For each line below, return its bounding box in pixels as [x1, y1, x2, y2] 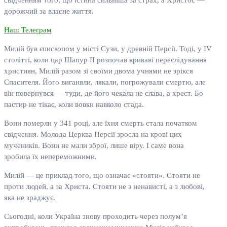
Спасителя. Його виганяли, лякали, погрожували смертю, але [4, 78, 206, 87]
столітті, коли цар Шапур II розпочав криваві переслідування [4, 56, 207, 64]
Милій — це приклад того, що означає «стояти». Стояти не [4, 171, 200, 180]
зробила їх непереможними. [4, 153, 97, 161]
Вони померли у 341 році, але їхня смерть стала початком [4, 119, 197, 128]
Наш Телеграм [4, 26, 52, 34]
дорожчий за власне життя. [4, 7, 94, 16]
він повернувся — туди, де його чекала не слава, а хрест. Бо [4, 89, 203, 98]
